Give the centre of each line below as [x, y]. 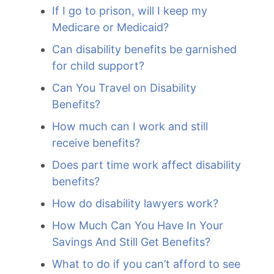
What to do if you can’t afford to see [146, 264]
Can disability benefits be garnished [144, 49]
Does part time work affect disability [146, 165]
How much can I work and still [130, 126]
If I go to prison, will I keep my [130, 11]
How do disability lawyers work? [135, 203]
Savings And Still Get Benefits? [131, 242]
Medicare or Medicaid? [110, 27]
